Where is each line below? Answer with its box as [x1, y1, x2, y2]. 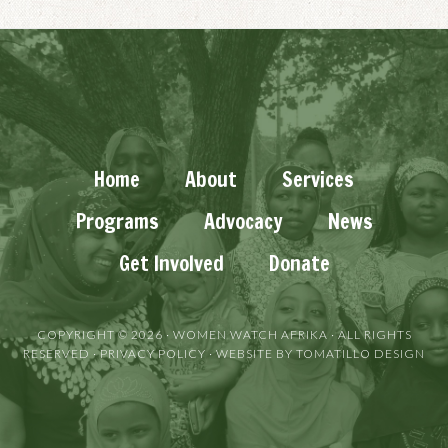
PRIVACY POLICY [100, 346, 206, 362]
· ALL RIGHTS [327, 327, 412, 343]
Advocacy [203, 207, 283, 237]
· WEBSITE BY [206, 346, 296, 362]
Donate [268, 249, 330, 279]
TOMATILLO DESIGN [296, 346, 425, 362]
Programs [75, 207, 159, 237]
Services [282, 165, 354, 195]
